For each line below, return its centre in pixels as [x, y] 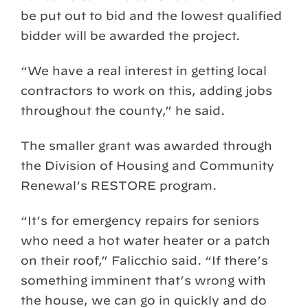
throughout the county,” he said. [123, 110]
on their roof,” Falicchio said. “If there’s [144, 260]
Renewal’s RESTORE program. [119, 185]
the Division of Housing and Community [147, 165]
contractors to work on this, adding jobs [146, 90]
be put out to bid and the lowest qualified [151, 15]
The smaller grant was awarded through [146, 145]
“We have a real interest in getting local [144, 70]
